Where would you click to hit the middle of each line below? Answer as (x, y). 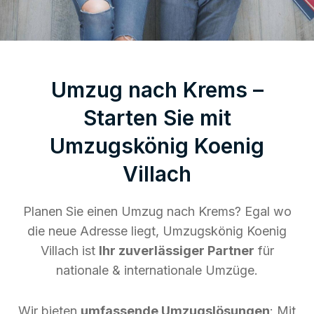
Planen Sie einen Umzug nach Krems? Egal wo (157, 211)
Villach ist (69, 250)
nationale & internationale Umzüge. (157, 270)
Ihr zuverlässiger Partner (176, 250)
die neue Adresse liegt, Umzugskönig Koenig (157, 231)
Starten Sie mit (157, 117)
